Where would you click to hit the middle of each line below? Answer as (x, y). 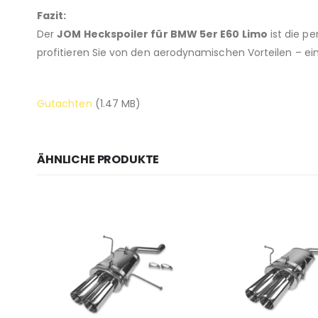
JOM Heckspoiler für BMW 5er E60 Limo (162, 34)
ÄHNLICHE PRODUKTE (98, 159)
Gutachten (66, 103)
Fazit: (52, 15)
